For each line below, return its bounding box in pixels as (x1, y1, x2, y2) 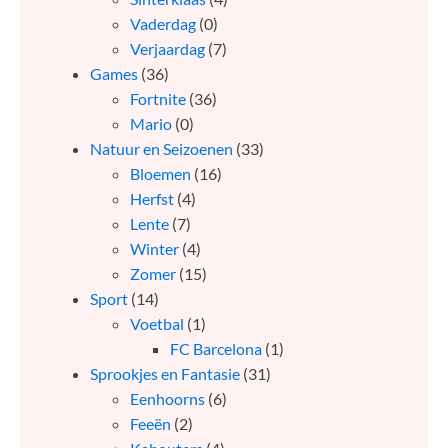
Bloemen (130, 164, 191, 184)
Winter (130, 239, 179, 259)
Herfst (130, 189, 174, 209)
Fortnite (130, 89, 186, 109)
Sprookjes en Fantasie (90, 364, 240, 384)
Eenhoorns (130, 389, 205, 409)
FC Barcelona (170, 339, 262, 359)
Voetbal (130, 314, 184, 334)
